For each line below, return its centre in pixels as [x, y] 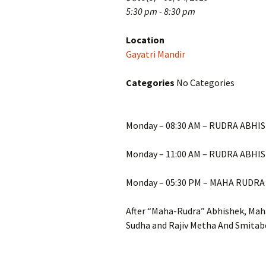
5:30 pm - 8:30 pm [161, 11]
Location [145, 40]
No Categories [205, 83]
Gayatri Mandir [156, 54]
